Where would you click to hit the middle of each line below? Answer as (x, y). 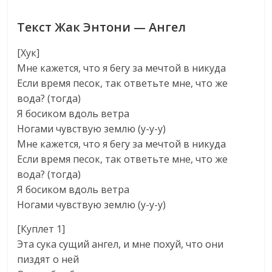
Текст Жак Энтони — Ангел (102, 27)
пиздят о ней (48, 259)
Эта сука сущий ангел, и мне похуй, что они (121, 244)
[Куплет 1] (41, 229)
